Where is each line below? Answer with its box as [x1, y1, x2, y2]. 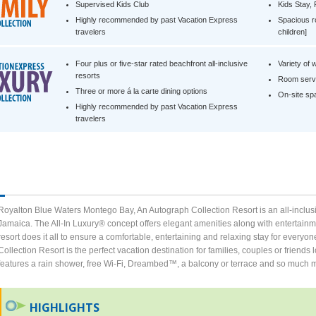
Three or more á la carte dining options [75, 87, 207, 95]
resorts [75, 71, 100, 80]
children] [278, 28, 308, 36]
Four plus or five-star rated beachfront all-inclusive [75, 59, 248, 68]
